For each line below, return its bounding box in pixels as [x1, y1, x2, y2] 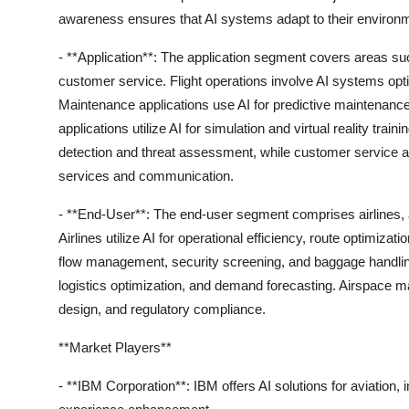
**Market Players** [58, 340, 172, 355]
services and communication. [58, 168, 234, 184]
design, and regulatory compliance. [58, 301, 266, 317]
